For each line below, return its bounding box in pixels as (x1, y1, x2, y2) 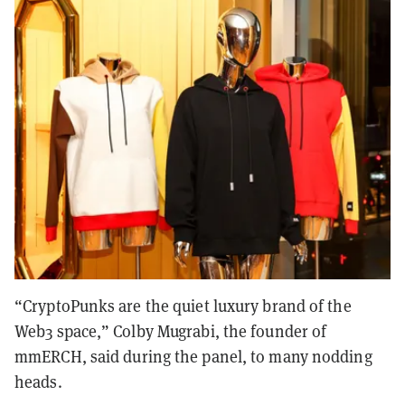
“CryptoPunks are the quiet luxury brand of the (14, 296, 352, 317)
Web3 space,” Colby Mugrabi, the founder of (14, 321, 327, 343)
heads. (14, 372, 66, 393)
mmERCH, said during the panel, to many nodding (14, 346, 372, 368)
